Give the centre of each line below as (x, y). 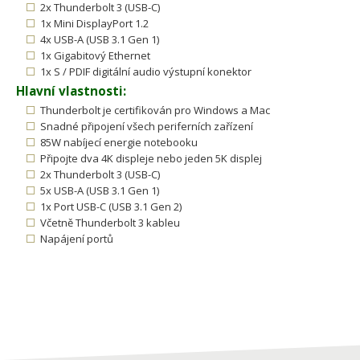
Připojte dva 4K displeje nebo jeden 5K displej (151, 159)
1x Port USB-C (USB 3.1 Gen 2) (111, 207)
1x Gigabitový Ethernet (95, 56)
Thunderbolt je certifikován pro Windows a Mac (155, 110)
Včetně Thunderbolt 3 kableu (110, 223)
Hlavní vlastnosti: (71, 91)
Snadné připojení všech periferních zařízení (147, 127)
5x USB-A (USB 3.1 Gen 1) (100, 191)
